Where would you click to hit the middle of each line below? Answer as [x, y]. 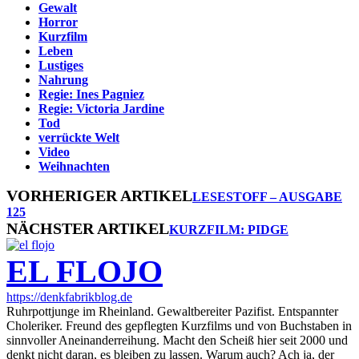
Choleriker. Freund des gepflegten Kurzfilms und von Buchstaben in [179, 325]
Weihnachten [74, 166]
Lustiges [61, 65]
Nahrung [63, 79]
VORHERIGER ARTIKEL [99, 195]
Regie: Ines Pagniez [91, 94]
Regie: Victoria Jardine [101, 108]
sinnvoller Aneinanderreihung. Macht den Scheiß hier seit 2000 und [177, 340]
